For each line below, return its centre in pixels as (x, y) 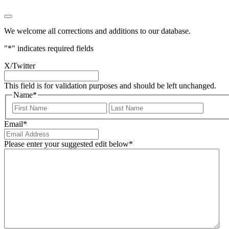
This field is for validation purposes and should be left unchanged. (110, 86)
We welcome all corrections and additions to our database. (97, 31)
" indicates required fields (53, 49)
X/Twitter (20, 66)
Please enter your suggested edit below (66, 144)
